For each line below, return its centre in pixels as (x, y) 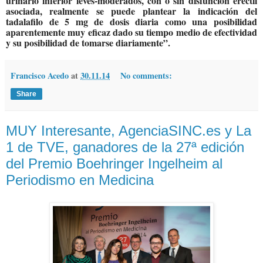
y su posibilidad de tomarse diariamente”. (88, 43)
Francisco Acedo (40, 76)
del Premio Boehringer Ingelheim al (114, 164)
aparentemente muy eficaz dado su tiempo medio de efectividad (131, 32)
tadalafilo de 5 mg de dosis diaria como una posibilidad (131, 22)
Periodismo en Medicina (80, 180)
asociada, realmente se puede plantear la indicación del (131, 11)
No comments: (146, 76)
